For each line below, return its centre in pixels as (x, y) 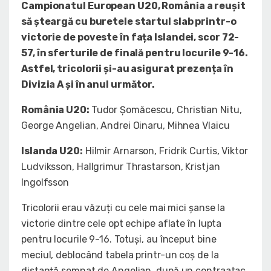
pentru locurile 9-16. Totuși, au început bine (119, 240)
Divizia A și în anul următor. (88, 85)
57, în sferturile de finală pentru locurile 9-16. (135, 53)
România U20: (56, 110)
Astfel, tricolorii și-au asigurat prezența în (127, 69)
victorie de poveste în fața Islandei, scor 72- (130, 38)
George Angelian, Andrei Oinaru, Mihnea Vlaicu (126, 126)
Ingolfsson (45, 183)
